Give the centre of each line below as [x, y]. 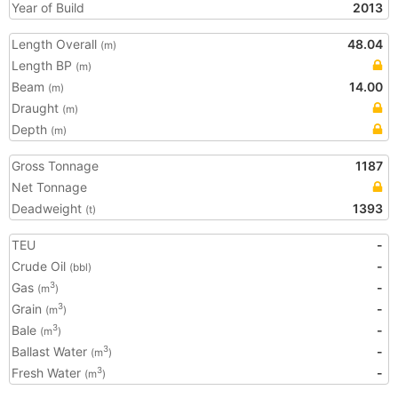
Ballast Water [51, 351]
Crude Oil [40, 266]
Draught [37, 108]
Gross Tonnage [55, 166]
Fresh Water [48, 373]
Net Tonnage [49, 187]
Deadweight [48, 208]
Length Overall [56, 44]
